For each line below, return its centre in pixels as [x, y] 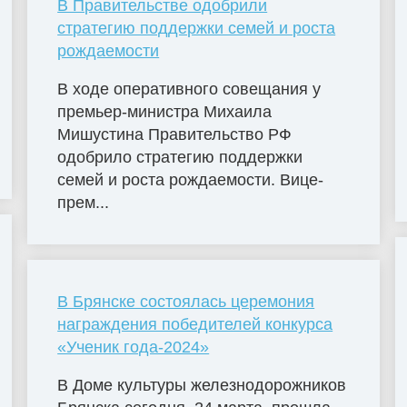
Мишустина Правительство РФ [175, 134]
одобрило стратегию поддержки [180, 157]
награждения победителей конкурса [195, 324]
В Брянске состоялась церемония [186, 301]
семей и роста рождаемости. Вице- [191, 179]
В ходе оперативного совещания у [189, 89]
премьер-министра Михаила [165, 111]
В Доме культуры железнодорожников [202, 385]
